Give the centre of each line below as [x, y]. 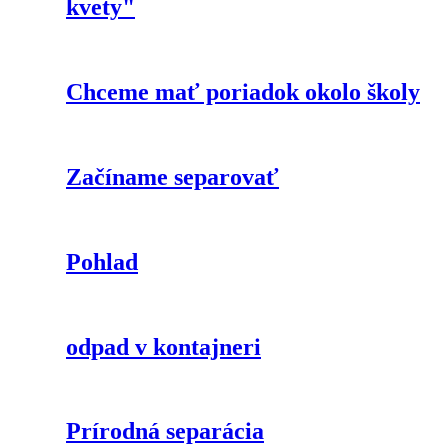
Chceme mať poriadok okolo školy [243, 92]
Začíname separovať [172, 176]
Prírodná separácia [165, 431]
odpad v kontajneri [163, 346]
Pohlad [102, 261]
